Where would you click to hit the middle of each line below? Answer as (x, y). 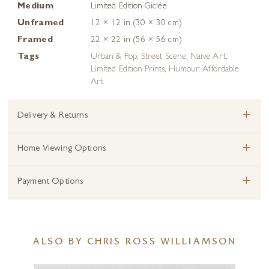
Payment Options (51, 182)
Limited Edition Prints (128, 70)
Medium (35, 7)
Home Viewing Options (62, 149)
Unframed (41, 24)
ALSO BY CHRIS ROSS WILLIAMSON (134, 243)
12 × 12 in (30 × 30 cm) (136, 24)
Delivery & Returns (53, 116)
